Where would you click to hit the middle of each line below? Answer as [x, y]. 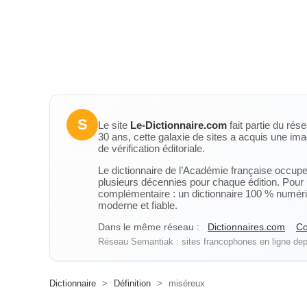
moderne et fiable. [138, 205]
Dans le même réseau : [149, 227]
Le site [114, 125]
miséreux [185, 283]
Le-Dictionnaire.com [179, 125]
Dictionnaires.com [246, 227]
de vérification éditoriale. [151, 148]
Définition [132, 283]
